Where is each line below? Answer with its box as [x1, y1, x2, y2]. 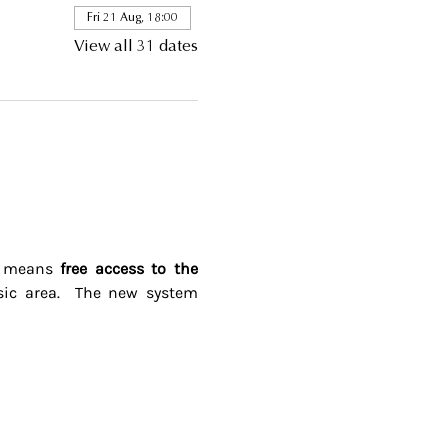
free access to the [60, 259, 198, 278]
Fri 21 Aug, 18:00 [86, 12, 178, 24]
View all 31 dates [73, 39, 198, 55]
